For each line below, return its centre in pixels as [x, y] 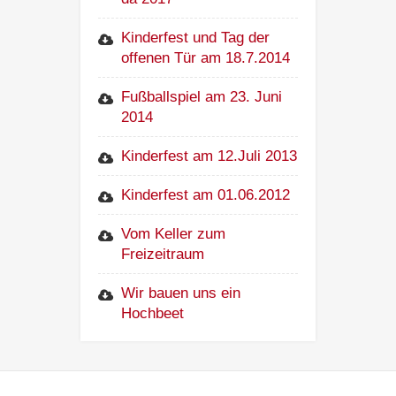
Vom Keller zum [174, 234]
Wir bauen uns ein [181, 293]
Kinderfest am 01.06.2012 [206, 195]
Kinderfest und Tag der [196, 38]
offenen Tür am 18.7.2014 [206, 58]
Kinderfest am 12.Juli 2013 [209, 156]
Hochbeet [153, 314]
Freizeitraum [163, 255]
